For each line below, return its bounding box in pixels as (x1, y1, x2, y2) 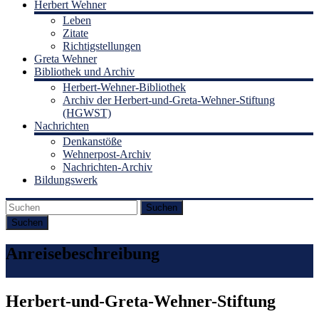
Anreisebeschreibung (6, 244, 159, 263)
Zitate (63, 26, 88, 39)
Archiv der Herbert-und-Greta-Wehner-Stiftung (63, 93, 275, 106)
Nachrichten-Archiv (63, 160, 152, 173)
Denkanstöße (63, 135, 122, 147)
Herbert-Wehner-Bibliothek (63, 80, 186, 93)
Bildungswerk (34, 173, 98, 186)
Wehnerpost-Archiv (63, 147, 151, 160)
